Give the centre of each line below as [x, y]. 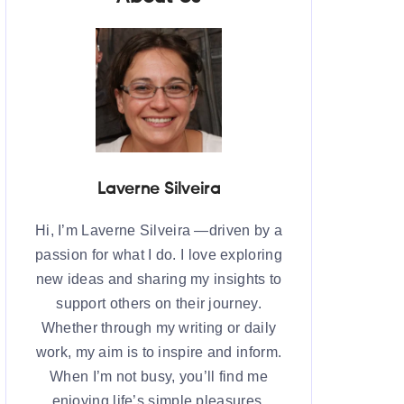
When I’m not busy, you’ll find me [159, 377]
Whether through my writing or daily [159, 328]
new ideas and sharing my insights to [159, 280]
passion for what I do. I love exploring [159, 255]
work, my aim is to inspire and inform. [159, 353]
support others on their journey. [159, 304]
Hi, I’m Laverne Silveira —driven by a [159, 231]
